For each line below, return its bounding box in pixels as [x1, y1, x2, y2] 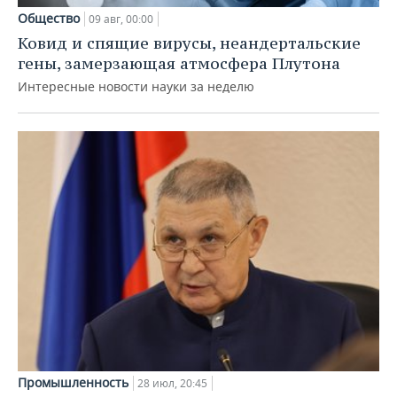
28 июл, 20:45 [137, 376, 207, 392]
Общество [18, 9, 80, 27]
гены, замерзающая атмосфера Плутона [18, 52, 340, 74]
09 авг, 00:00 [89, 11, 153, 27]
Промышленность [18, 374, 128, 392]
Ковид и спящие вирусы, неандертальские [18, 32, 361, 53]
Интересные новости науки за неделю [18, 77, 254, 95]
